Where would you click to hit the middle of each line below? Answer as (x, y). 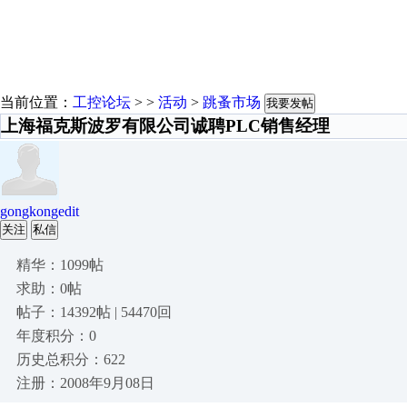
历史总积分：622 (71, 359)
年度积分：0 (56, 336)
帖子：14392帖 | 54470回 (94, 312)
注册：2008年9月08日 (85, 383)
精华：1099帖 (60, 265)
